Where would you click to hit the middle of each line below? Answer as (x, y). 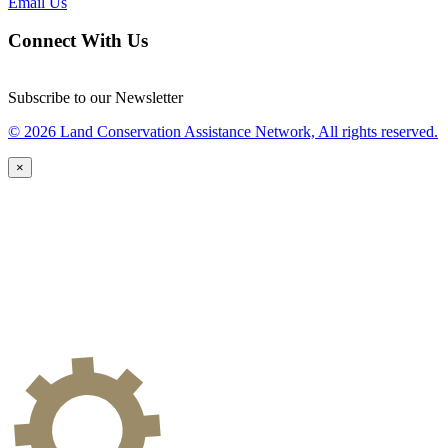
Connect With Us (78, 41)
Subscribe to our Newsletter (95, 98)
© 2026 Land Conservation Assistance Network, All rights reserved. (223, 132)
